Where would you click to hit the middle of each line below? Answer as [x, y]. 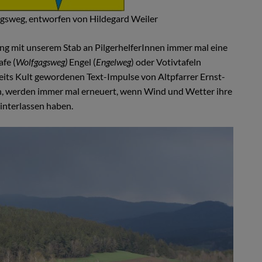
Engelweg [113, 61]
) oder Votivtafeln [166, 61]
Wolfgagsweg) [42, 61]
